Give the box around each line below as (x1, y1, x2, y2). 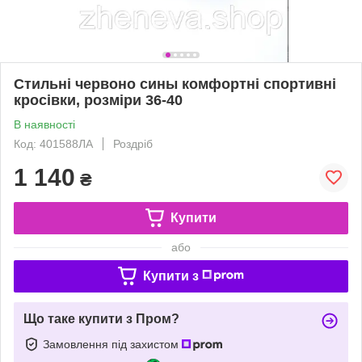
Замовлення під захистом (43, 337, 182, 351)
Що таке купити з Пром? (23, 311, 179, 326)
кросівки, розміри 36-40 (14, 91, 183, 108)
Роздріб (113, 137, 153, 150)
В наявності (14, 117, 75, 131)
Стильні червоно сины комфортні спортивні (14, 75, 336, 92)
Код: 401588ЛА (14, 137, 93, 150)
